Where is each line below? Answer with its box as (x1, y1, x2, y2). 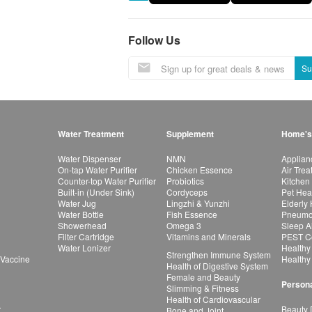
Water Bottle (58, 208, 104, 220)
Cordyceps (166, 186, 208, 198)
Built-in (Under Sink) (58, 186, 134, 198)
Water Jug (58, 197, 96, 209)
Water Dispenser (58, 153, 121, 164)
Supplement (166, 127, 214, 140)
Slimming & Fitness (166, 282, 239, 294)
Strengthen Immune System (166, 249, 271, 260)
